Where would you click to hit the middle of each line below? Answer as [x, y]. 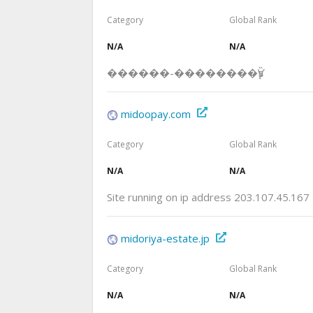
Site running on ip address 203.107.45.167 [208, 197]
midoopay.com [156, 114]
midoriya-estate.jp [165, 239]
